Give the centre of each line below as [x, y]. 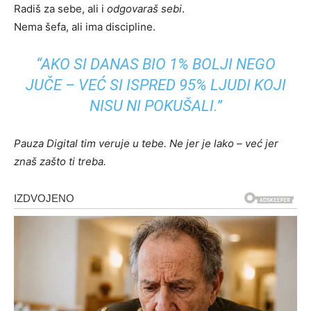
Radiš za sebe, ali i [60, 9]
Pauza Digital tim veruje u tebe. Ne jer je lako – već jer [146, 144]
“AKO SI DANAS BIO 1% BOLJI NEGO [155, 65]
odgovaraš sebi [144, 9]
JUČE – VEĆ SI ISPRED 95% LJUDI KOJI [155, 85]
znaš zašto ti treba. [60, 162]
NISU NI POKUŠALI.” [155, 106]
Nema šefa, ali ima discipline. [85, 27]
